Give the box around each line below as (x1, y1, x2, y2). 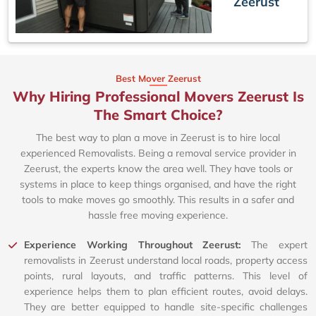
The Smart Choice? (94, 105, 222, 123)
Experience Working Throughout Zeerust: (24, 238, 252, 251)
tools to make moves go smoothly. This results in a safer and (22, 193, 294, 206)
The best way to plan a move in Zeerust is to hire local (36, 130, 280, 144)
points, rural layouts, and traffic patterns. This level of (24, 269, 308, 282)
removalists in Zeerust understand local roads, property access (24, 253, 308, 267)
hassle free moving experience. (88, 208, 228, 221)
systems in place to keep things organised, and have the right (20, 177, 296, 190)
